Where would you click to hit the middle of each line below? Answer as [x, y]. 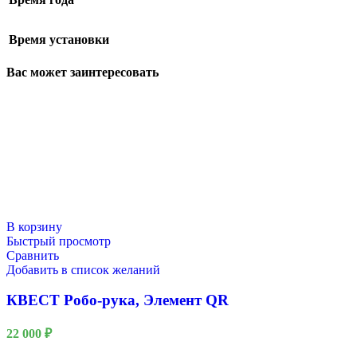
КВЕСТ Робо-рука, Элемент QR [118, 300]
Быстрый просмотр [59, 241]
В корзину [34, 226]
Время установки [59, 40]
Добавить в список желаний [83, 269]
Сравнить [33, 255]
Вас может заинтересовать [82, 73]
